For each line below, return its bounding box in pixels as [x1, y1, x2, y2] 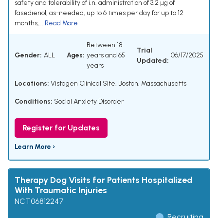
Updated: [137, 56, 169, 65]
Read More [45, 19, 78, 28]
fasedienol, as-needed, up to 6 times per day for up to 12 [15, 9, 183, 18]
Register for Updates [22, 123, 100, 133]
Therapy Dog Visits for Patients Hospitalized [15, 175, 192, 186]
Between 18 [87, 41, 123, 50]
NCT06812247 [15, 197, 64, 206]
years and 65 [87, 51, 125, 60]
